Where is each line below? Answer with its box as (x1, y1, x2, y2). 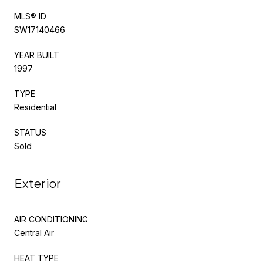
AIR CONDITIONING (14, 214, 88, 224)
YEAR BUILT (14, 49, 59, 60)
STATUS (14, 127, 46, 137)
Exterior (14, 176, 61, 191)
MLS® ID (14, 11, 46, 21)
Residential (14, 102, 56, 112)
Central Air (14, 227, 54, 238)
